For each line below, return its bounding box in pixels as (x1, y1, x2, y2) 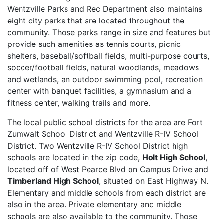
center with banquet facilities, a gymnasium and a (7, 86, 191, 96)
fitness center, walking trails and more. (7, 98, 150, 108)
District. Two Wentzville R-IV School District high (7, 141, 188, 151)
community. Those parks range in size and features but (7, 27, 211, 37)
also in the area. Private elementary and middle (7, 199, 181, 209)
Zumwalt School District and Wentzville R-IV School (7, 129, 198, 139)
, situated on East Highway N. (99, 176, 208, 186)
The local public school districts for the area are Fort (7, 117, 203, 127)
